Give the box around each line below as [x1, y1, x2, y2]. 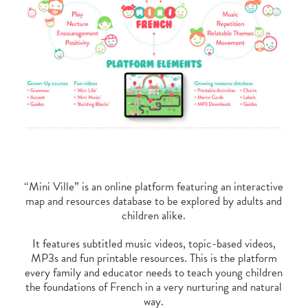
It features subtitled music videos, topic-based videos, [32, 235, 276, 253]
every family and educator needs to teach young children [25, 264, 283, 282]
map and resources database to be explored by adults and [25, 192, 283, 210]
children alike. [122, 207, 186, 225]
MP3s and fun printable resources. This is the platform [30, 250, 277, 267]
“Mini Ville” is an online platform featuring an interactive [24, 178, 284, 196]
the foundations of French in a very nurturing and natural [25, 278, 283, 296]
